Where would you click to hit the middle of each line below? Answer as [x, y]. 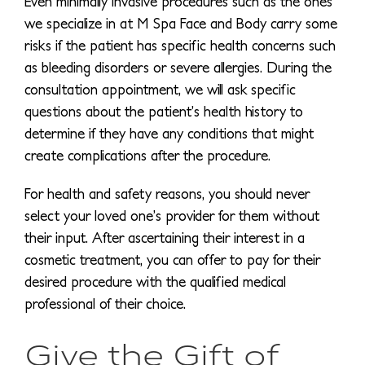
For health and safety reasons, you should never [167, 193]
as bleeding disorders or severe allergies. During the [178, 67]
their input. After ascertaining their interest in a [165, 237]
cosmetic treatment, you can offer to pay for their [172, 259]
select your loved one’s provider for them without [172, 215]
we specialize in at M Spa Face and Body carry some [181, 23]
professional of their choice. [105, 303]
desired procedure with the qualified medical [155, 281]
